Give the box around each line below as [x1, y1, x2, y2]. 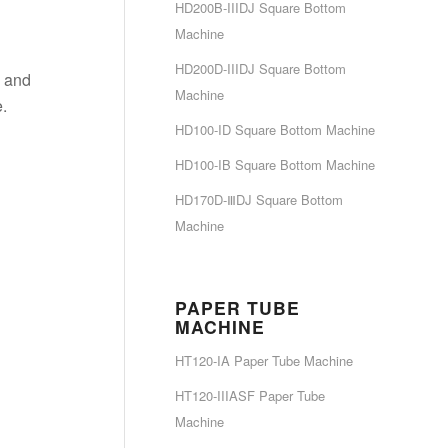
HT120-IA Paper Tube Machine [175, 351, 353, 370]
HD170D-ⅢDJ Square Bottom [175, 190, 343, 209]
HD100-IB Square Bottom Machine [175, 155, 375, 174]
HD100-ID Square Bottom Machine [175, 120, 375, 139]
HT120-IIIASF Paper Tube [175, 386, 325, 405]
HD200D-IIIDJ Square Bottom [175, 59, 346, 78]
